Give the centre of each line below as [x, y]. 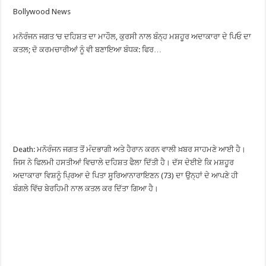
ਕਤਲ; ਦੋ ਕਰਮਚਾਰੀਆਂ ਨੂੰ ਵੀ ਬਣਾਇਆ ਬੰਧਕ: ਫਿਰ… [88, 50]
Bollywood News [42, 12]
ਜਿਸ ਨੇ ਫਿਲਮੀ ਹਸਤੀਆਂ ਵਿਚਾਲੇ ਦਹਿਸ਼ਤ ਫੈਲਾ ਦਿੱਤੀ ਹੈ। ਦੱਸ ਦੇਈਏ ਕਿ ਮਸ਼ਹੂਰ [124, 162]
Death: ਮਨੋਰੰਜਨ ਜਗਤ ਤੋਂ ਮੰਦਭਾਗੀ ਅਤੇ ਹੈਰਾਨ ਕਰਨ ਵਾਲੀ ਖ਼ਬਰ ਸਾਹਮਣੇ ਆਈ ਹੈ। [130, 149]
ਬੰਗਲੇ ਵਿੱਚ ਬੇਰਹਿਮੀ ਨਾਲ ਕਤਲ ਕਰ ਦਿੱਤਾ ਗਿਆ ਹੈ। [86, 189]
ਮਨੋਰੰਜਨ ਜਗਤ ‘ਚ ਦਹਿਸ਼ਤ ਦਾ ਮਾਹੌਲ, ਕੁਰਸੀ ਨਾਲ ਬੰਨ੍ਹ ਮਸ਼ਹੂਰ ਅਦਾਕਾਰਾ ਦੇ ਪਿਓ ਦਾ [132, 37]
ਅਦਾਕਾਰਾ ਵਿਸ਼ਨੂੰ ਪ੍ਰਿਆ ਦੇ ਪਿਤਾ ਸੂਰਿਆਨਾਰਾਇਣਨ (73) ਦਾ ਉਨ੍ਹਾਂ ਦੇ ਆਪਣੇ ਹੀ [126, 175]
